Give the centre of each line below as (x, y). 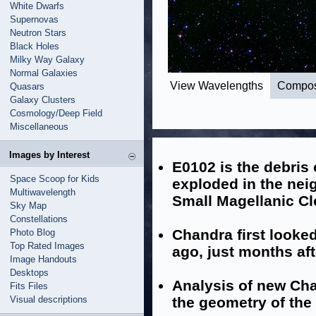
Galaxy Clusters (43, 100)
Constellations (39, 219)
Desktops (29, 273)
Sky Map (28, 206)
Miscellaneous (39, 127)
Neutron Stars (38, 33)
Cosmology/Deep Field (56, 113)
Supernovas (34, 19)
